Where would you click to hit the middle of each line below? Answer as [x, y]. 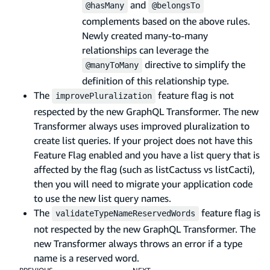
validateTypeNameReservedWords [125, 213]
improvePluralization [104, 96]
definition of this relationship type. [155, 80]
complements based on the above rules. [166, 21]
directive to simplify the [194, 64]
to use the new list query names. [102, 198]
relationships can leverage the [145, 50]
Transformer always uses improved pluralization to [142, 126]
